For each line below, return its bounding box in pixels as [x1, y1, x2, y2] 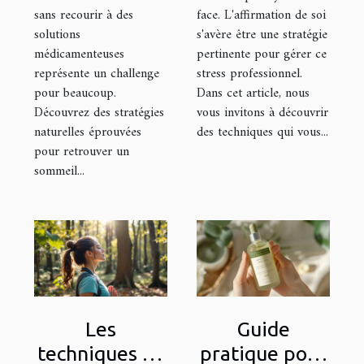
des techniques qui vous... [197, 120, 328, 144]
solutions [34, 23, 80, 46]
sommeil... [34, 159, 84, 183]
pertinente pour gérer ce [197, 42, 327, 66]
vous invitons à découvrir [197, 101, 328, 124]
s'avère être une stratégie [197, 23, 327, 46]
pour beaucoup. [34, 81, 116, 105]
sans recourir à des [34, 3, 133, 27]
